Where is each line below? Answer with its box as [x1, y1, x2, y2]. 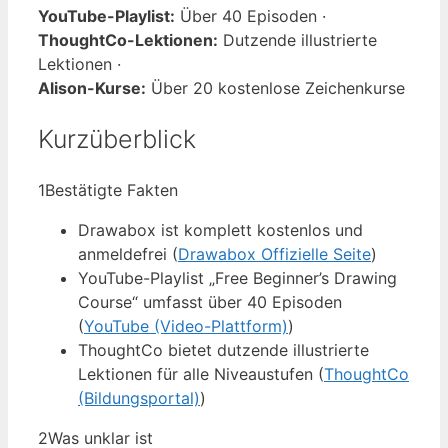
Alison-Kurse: [38, 77, 146, 98]
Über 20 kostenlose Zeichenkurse [146, 77, 405, 98]
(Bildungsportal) [78, 388, 200, 409]
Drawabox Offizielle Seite [178, 244, 371, 265]
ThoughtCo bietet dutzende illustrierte [78, 340, 369, 361]
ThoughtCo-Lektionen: [38, 29, 218, 50]
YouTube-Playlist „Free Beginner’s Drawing [78, 268, 397, 289]
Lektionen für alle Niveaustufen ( [78, 364, 324, 385]
